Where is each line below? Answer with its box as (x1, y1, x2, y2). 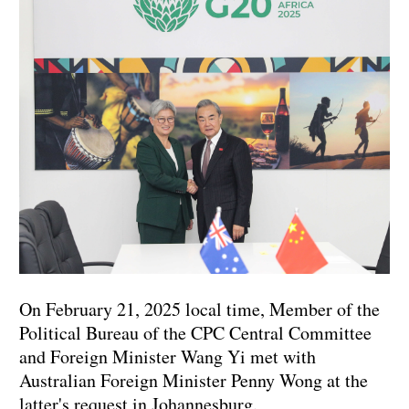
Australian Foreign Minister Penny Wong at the (19, 368, 368, 393)
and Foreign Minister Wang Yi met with (19, 344, 316, 370)
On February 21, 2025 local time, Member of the (19, 297, 380, 322)
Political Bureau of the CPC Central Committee (19, 320, 372, 346)
